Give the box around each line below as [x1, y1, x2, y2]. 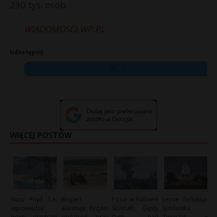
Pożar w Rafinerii [112, 195, 158, 203]
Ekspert [62, 195, 82, 203]
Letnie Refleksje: [162, 195, 209, 203]
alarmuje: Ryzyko [62, 203, 108, 212]
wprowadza [11, 203, 44, 212]
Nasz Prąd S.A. [11, 195, 58, 203]
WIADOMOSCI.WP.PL [24, 23, 105, 35]
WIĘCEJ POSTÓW [10, 130, 72, 141]
